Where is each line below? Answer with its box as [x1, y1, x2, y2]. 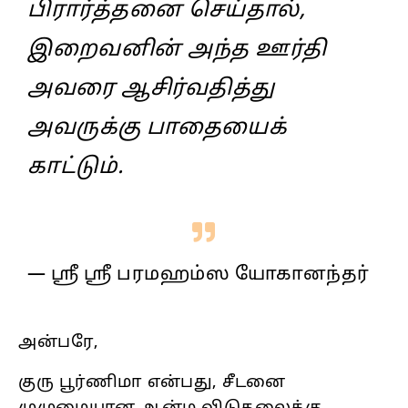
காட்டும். [27, 153, 124, 181]
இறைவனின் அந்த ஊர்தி [27, 36, 327, 64]
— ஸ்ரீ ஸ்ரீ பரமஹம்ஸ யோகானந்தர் [27, 263, 370, 286]
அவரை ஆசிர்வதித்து [27, 75, 275, 103]
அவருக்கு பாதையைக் [27, 114, 287, 142]
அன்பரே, [18, 331, 99, 353]
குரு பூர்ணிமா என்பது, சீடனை [18, 372, 286, 393]
